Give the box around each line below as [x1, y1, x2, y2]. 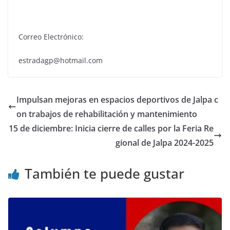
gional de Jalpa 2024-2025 [116, 137, 214, 148]
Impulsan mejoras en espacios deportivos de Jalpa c [16, 93, 218, 105]
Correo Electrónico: [18, 31, 84, 42]
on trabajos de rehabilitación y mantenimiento [16, 108, 197, 120]
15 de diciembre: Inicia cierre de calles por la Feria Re [9, 122, 214, 134]
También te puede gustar [25, 164, 184, 183]
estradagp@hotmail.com [18, 55, 103, 65]
